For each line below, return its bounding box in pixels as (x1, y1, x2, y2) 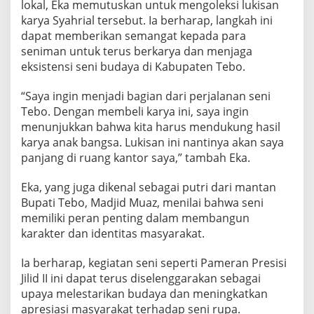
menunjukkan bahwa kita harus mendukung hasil (21, 119, 280, 135)
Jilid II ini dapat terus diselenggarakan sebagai (21, 271, 261, 287)
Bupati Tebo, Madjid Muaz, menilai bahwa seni (21, 195, 264, 211)
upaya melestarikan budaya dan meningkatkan (21, 286, 268, 302)
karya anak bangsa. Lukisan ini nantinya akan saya (21, 135, 284, 151)
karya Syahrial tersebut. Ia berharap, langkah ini (21, 13, 273, 29)
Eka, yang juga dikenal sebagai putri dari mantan (21, 179, 276, 196)
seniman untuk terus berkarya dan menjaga (21, 43, 252, 60)
